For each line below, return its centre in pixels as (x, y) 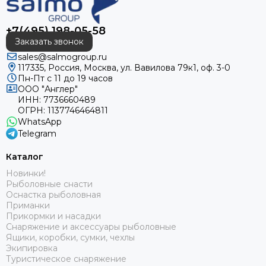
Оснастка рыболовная (53, 195)
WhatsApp (40, 122)
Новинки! (26, 173)
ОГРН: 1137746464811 (63, 110)
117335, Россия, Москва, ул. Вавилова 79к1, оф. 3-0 (124, 68)
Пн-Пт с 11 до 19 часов (65, 78)
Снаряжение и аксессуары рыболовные (91, 227)
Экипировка (32, 248)
